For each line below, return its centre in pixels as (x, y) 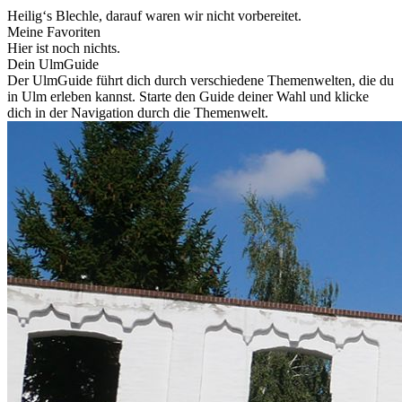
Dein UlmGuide (53, 64)
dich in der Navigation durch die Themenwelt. (138, 112)
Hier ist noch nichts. (64, 48)
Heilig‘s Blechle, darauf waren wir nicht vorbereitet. (154, 15)
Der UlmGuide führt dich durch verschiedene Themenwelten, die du (201, 80)
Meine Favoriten (54, 31)
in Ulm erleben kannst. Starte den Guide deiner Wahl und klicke (188, 96)
